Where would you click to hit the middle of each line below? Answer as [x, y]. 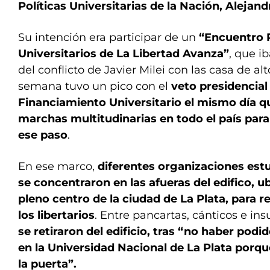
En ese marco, [58, 166]
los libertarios [56, 215]
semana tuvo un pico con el [95, 86]
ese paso [43, 135]
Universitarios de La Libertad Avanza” [124, 54]
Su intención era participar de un [108, 37]
